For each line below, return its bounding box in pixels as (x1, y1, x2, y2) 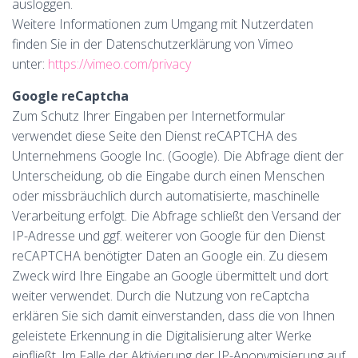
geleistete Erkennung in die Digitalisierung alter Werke (12, 327, 312, 344)
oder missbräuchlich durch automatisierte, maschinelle (12, 187, 320, 205)
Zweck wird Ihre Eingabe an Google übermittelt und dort (12, 267, 328, 284)
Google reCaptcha (12, 87, 129, 105)
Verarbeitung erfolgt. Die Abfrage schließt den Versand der (12, 207, 341, 225)
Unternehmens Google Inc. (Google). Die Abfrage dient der (12, 147, 344, 165)
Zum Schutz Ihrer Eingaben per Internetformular (12, 107, 285, 125)
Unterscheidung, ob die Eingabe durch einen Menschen (12, 167, 324, 185)
